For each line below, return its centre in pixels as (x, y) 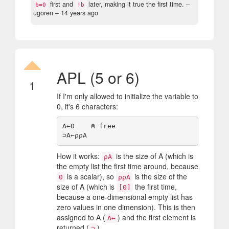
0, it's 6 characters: (87, 106)
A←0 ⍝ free (89, 126)
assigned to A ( (81, 217)
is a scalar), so (90, 176)
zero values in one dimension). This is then (126, 207)
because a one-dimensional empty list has (125, 197)
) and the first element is (157, 217)
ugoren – (47, 13)
